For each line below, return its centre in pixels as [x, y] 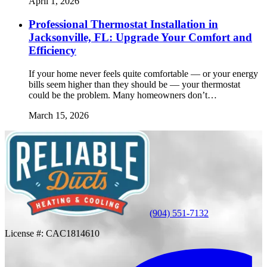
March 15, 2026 [59, 115]
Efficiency [52, 50]
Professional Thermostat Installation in [123, 24]
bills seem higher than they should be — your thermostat [134, 84]
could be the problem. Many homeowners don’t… [123, 95]
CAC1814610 [73, 233]
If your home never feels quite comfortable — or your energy [143, 73]
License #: [25, 233]
